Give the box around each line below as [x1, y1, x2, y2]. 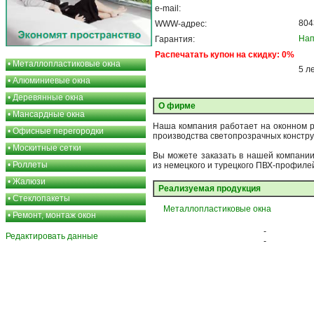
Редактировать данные [6, 231, 98, 241]
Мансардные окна [13, 109, 85, 119]
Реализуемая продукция [156, 184, 261, 193]
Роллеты [13, 160, 48, 170]
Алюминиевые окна [13, 76, 90, 86]
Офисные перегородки [13, 126, 104, 136]
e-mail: [155, 4, 181, 13]
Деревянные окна [13, 93, 83, 102]
